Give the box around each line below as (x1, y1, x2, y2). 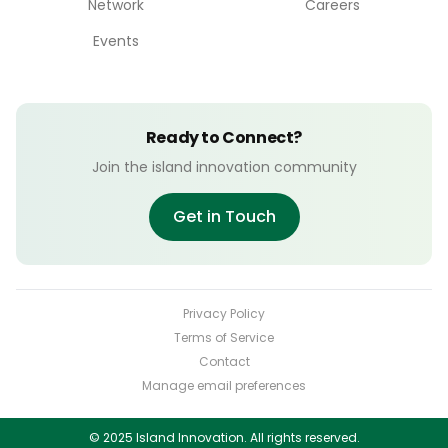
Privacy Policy (183, 305, 265, 322)
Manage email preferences (142, 377, 306, 394)
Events (93, 31, 139, 51)
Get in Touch (172, 205, 276, 228)
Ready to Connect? (145, 126, 303, 149)
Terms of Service (174, 329, 274, 346)
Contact (198, 353, 250, 370)
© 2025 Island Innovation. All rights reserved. (88, 429, 360, 446)
